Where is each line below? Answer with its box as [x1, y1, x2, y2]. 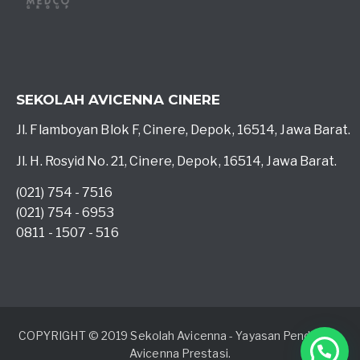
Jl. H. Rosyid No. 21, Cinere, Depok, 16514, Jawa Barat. [16, 153, 337, 169]
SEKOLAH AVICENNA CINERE [16, 91, 221, 108]
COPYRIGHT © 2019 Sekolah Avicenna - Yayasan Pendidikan [18, 328, 342, 342]
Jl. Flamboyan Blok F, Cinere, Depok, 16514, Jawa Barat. [16, 121, 351, 137]
